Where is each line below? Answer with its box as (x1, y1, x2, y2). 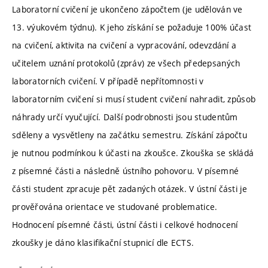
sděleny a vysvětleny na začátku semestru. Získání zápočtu (12, 129, 247, 141)
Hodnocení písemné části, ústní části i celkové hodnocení (12, 219, 238, 231)
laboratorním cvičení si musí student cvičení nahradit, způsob (12, 93, 256, 105)
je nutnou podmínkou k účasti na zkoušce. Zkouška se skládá (12, 147, 254, 159)
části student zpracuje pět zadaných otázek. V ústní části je (12, 183, 247, 195)
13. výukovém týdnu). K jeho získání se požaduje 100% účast (12, 22, 252, 33)
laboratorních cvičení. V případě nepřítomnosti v (12, 75, 204, 87)
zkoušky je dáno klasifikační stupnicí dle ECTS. (12, 237, 194, 249)
